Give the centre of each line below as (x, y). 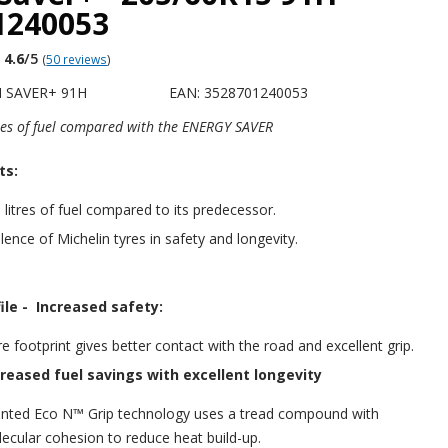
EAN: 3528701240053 (239, 92)
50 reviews (77, 58)
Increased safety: (99, 306)
